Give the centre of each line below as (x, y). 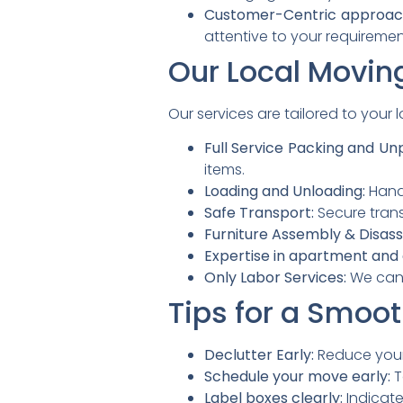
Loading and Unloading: (285, 192)
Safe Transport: (259, 213)
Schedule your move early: (297, 377)
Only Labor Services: (275, 278)
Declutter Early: (259, 355)
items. (224, 170)
